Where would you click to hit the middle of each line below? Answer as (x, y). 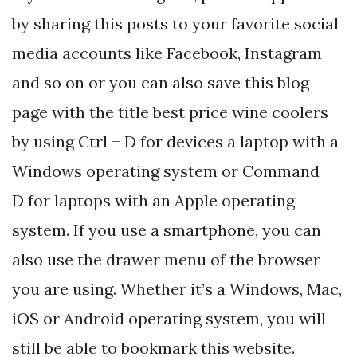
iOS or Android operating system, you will (169, 319)
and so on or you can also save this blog (161, 83)
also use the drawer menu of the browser (166, 260)
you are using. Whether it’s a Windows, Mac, (177, 289)
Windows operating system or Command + (172, 171)
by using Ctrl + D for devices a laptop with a (175, 142)
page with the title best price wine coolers (170, 112)
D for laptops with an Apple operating (153, 201)
